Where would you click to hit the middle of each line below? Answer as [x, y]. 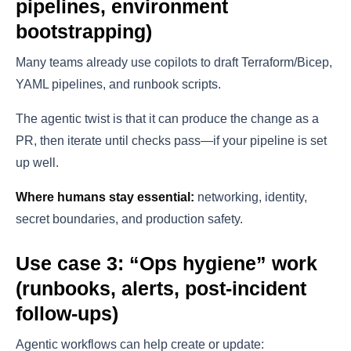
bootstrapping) [84, 32]
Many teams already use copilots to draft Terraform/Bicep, [174, 63]
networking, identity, [251, 197]
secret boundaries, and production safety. [129, 219]
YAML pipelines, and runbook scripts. [118, 85]
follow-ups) [67, 314]
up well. [37, 163]
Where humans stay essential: [105, 197]
